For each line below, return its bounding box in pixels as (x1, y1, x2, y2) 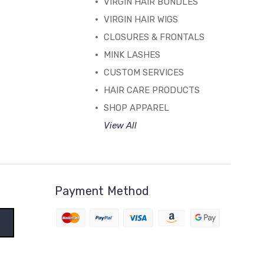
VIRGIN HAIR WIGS (103, 14, 178, 25)
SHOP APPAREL (103, 102, 169, 113)
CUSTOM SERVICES (103, 67, 184, 78)
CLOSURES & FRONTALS (103, 31, 204, 42)
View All (103, 120, 137, 131)
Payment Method (54, 183, 150, 198)
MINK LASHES (103, 49, 160, 60)
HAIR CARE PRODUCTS (103, 84, 200, 95)
